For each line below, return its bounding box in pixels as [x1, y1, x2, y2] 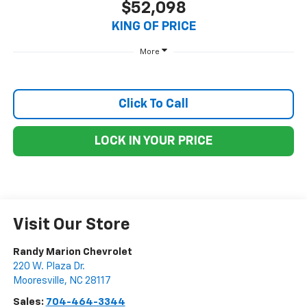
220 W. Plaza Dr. [12, 260, 85, 271]
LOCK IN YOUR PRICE [95, 134, 212, 147]
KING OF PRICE [111, 21, 196, 34]
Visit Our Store [12, 216, 130, 233]
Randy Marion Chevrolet [12, 246, 132, 257]
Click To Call [119, 97, 188, 110]
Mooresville [12, 275, 64, 286]
